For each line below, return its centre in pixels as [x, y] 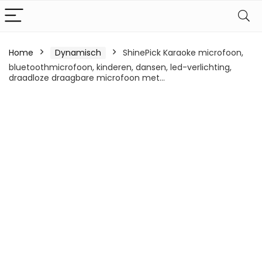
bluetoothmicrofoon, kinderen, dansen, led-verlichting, [120, 67]
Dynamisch [78, 53]
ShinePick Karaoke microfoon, [183, 53]
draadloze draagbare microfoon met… [87, 78]
